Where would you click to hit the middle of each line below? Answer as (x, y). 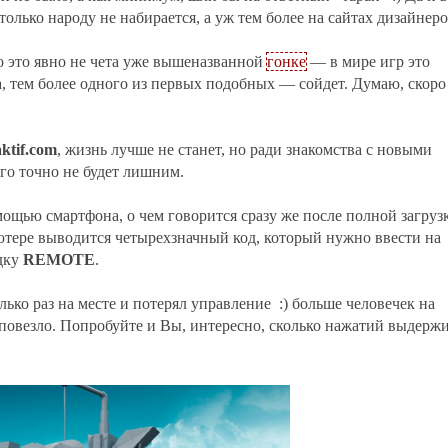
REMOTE (58, 259)
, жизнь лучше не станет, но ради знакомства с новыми (244, 149)
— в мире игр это (367, 61)
